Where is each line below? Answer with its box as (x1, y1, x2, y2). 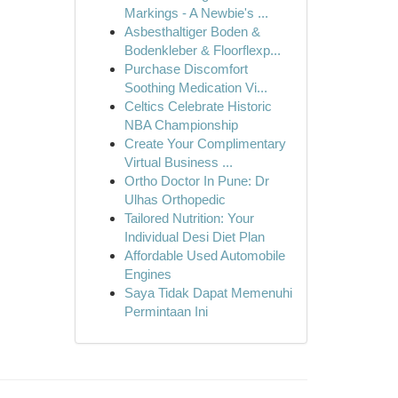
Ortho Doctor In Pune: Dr (123, 173, 269, 188)
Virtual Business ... (123, 155, 233, 170)
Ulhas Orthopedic (123, 192, 226, 207)
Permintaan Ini (123, 304, 208, 319)
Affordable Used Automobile (123, 248, 285, 263)
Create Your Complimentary (123, 136, 286, 151)
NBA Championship (123, 117, 238, 132)
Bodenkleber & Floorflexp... (123, 43, 281, 58)
